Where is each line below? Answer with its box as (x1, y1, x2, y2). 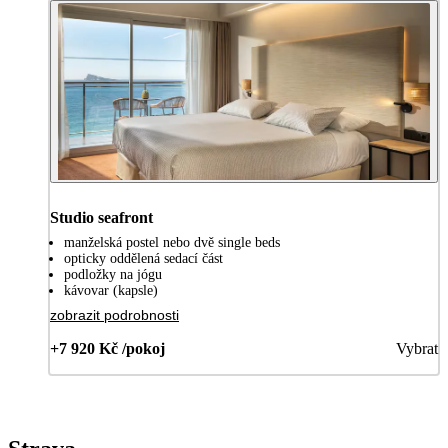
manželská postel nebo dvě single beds (64, 234, 280, 250)
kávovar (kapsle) (64, 282, 158, 298)
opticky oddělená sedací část (64, 250, 223, 266)
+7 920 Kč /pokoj (50, 339, 165, 357)
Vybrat (396, 339, 438, 357)
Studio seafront (50, 208, 153, 226)
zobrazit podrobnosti (50, 306, 179, 323)
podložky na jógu (64, 266, 162, 282)
